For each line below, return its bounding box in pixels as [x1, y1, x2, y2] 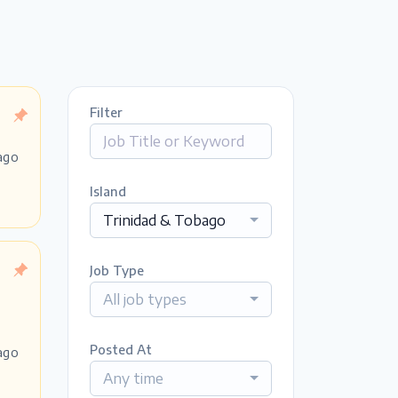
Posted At [90, 341, 152, 357]
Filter [90, 104, 123, 120]
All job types [103, 290, 187, 308]
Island [90, 183, 126, 199]
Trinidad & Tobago [103, 211, 226, 229]
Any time [103, 369, 163, 387]
